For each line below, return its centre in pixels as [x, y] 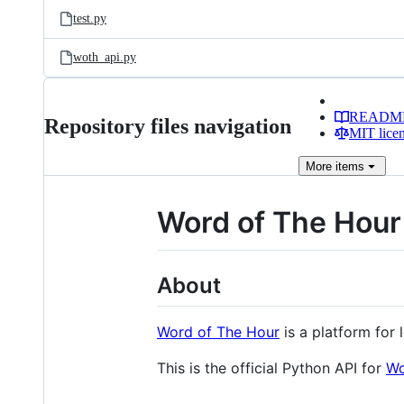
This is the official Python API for [271, 367]
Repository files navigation [168, 126]
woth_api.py [105, 57]
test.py [90, 18]
